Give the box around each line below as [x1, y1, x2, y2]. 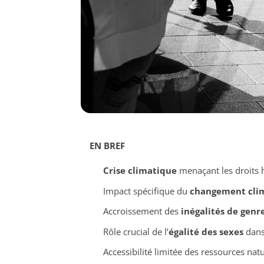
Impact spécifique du [103, 184, 190, 197]
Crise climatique [103, 164, 177, 177]
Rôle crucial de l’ [103, 225, 169, 237]
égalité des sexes [168, 225, 243, 237]
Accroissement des [103, 205, 181, 217]
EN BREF [90, 140, 125, 152]
